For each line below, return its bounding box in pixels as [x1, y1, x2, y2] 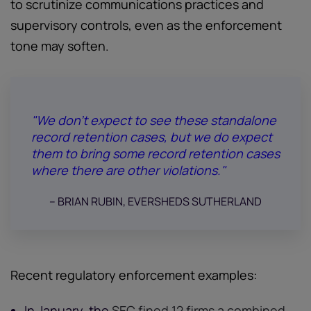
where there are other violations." [31, 162, 226, 178]
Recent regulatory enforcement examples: [10, 267, 257, 283]
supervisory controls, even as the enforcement [10, 17, 282, 33]
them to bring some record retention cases [31, 145, 280, 162]
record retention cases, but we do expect [31, 128, 272, 145]
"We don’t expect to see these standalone [31, 112, 276, 128]
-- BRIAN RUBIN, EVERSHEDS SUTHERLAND [49, 194, 262, 209]
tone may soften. [10, 37, 109, 54]
